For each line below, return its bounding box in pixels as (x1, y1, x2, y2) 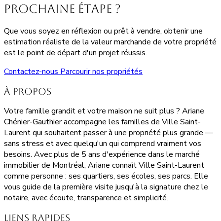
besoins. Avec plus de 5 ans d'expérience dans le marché (4, 149, 200, 160)
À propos (4, 86, 51, 97)
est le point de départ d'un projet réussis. (4, 47, 147, 58)
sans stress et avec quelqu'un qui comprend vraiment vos (4, 138, 201, 149)
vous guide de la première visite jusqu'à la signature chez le (4, 182, 208, 193)
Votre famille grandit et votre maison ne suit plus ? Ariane (4, 106, 204, 117)
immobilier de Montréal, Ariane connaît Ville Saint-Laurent (4, 160, 204, 171)
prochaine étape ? (4, 2, 121, 16)
